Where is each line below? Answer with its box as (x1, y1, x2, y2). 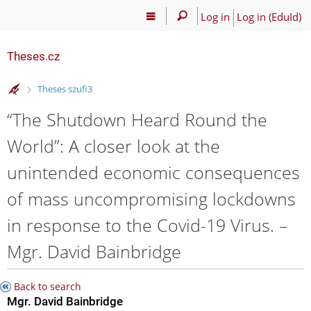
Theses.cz (7, 49, 60, 63)
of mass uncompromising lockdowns (7, 186, 296, 210)
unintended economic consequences (7, 160, 300, 184)
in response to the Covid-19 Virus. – (7, 212, 288, 237)
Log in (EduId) (236, 9, 301, 24)
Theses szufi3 (37, 83, 92, 96)
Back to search (14, 279, 81, 293)
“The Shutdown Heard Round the (7, 107, 267, 131)
